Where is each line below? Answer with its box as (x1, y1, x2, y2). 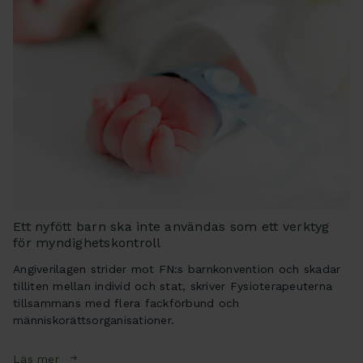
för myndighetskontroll (13, 234, 161, 250)
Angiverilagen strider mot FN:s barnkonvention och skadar (13, 262, 341, 275)
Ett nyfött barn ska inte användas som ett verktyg (13, 218, 330, 234)
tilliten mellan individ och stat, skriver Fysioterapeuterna (13, 279, 333, 293)
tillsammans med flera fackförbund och (13, 296, 240, 310)
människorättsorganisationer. (13, 313, 175, 327)
